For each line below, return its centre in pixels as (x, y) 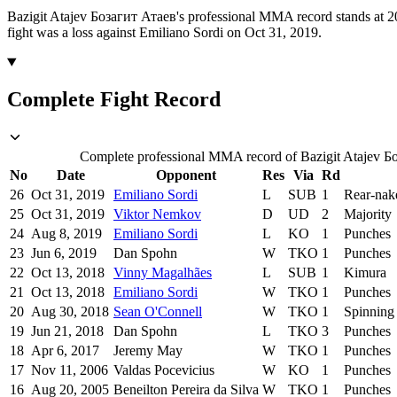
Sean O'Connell (158, 312)
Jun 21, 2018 (67, 331)
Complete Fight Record (114, 100)
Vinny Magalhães (163, 273)
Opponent (186, 175)
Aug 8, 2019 (66, 234)
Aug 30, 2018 (70, 312)
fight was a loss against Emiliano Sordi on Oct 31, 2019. (164, 32)
